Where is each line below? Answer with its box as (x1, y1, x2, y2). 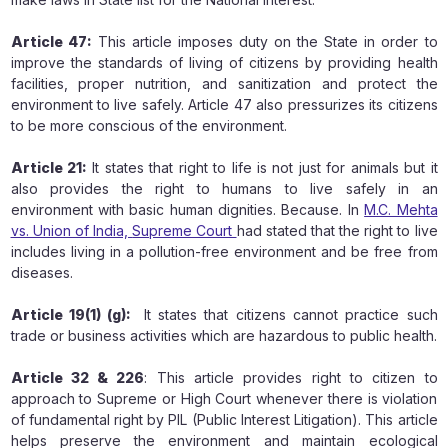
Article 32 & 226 (10, 369, 145, 386)
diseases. (10, 264, 73, 281)
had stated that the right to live (236, 222, 438, 239)
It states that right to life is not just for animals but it (86, 159, 438, 176)
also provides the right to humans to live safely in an (10, 180, 438, 197)
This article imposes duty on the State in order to (91, 33, 438, 50)
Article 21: (10, 159, 87, 176)
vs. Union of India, (10, 222, 133, 239)
